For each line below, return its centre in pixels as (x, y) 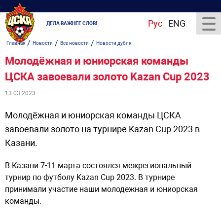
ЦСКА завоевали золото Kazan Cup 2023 (107, 77)
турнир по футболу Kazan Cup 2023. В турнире (90, 177)
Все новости (74, 43)
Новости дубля (114, 43)
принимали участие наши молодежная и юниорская (101, 189)
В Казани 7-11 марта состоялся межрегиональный (98, 166)
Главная (16, 43)
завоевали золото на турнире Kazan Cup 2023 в (102, 129)
